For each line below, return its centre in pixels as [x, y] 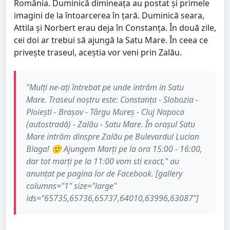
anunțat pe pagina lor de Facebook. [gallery [104, 173]
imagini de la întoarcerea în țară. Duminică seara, [109, 15]
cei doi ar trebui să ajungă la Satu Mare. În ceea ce [111, 40]
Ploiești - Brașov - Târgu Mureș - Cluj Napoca [105, 112]
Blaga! [39, 149]
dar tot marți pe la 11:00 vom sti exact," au [103, 161]
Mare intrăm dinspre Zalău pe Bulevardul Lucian [113, 136]
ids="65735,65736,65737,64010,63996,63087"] [112, 198]
